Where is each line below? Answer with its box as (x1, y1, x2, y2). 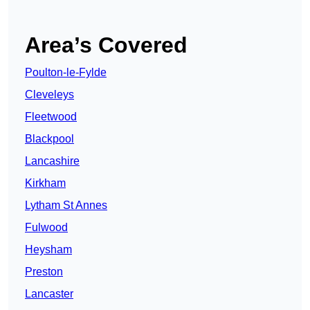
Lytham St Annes (25, 199, 107, 212)
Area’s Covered (25, 33, 188, 58)
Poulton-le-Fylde (25, 66, 107, 79)
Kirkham (25, 177, 66, 190)
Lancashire (25, 155, 80, 167)
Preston (25, 266, 63, 278)
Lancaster (25, 288, 73, 300)
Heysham (25, 244, 72, 256)
